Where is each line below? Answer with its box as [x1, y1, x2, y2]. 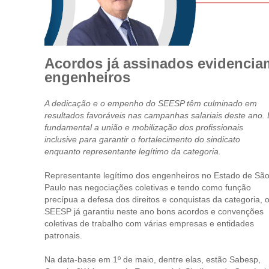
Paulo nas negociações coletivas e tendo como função [44, 183, 251, 192]
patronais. [44, 231, 82, 240]
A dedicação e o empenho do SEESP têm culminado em [44, 98, 257, 108]
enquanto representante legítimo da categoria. [44, 147, 221, 156]
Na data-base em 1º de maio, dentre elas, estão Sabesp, [44, 255, 261, 264]
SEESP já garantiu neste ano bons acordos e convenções [44, 207, 264, 216]
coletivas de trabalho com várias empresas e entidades [44, 219, 254, 228]
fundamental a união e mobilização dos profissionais [44, 122, 243, 132]
